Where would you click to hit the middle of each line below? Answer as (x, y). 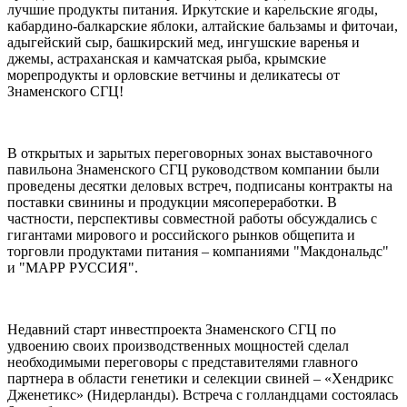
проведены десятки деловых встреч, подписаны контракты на (200, 185)
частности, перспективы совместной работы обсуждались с (192, 218)
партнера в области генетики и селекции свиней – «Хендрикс (200, 378)
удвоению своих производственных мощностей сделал (178, 345)
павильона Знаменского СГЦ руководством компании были (194, 169)
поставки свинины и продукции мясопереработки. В (172, 202)
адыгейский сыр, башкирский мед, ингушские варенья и (184, 42)
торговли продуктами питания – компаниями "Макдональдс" (198, 251)
